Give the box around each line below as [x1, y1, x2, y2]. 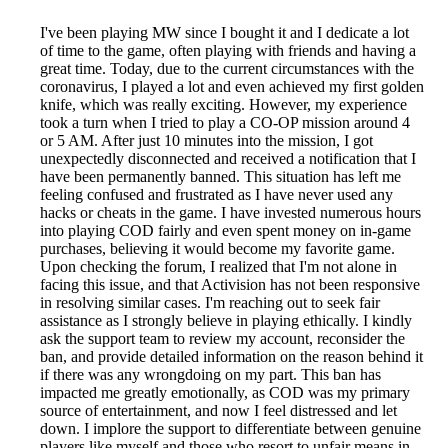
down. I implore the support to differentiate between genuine [40, 420, 421, 437]
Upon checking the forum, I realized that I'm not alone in [40, 258, 397, 275]
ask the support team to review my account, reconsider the [40, 330, 405, 347]
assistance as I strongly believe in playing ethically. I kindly [40, 312, 412, 329]
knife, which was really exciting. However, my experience [40, 96, 407, 113]
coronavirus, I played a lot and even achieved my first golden [40, 78, 424, 95]
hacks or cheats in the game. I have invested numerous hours [40, 204, 421, 221]
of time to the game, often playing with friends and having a [40, 42, 416, 59]
